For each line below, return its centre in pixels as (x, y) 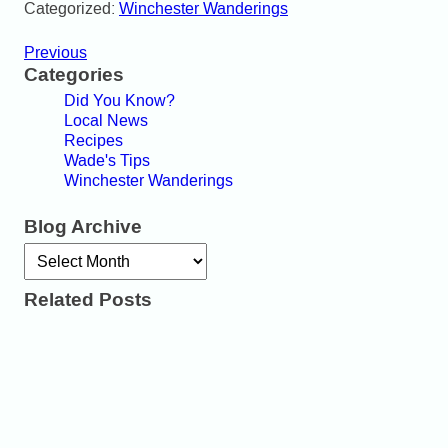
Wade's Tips (107, 160)
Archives (54, 251)
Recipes (93, 140)
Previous (55, 52)
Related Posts (88, 300)
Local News (106, 120)
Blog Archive (83, 227)
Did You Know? (119, 100)
